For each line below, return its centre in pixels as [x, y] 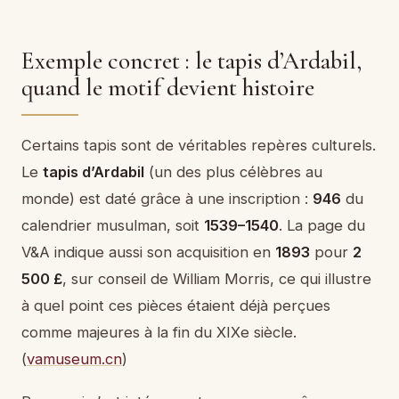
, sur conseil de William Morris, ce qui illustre [217, 278]
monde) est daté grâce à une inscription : [167, 198]
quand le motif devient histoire [168, 87]
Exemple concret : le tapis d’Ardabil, [191, 61]
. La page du [322, 225]
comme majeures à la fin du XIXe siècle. [159, 332]
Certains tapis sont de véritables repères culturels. [199, 145]
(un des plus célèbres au [233, 171]
